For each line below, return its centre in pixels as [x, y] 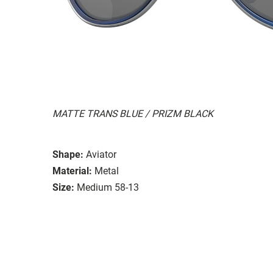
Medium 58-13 [108, 187]
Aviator [101, 154]
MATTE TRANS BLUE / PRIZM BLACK [133, 113]
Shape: [68, 154]
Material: [72, 171]
